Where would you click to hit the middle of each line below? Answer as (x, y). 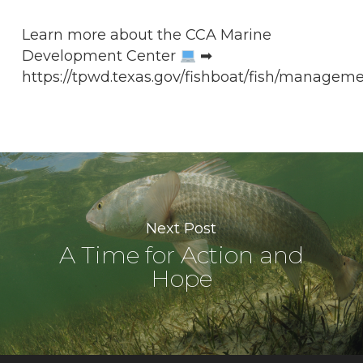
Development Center (100, 56)
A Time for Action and (181, 254)
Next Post (181, 228)
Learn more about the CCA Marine (146, 35)
